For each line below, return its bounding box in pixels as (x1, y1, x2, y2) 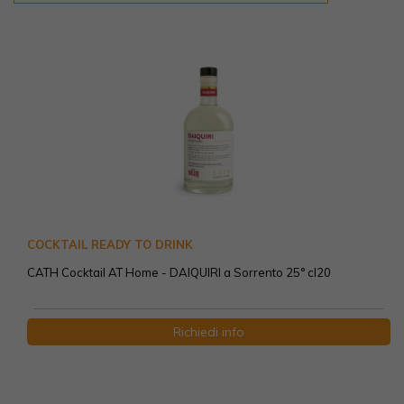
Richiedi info (173, 324, 244, 341)
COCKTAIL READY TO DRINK (27, 237, 193, 252)
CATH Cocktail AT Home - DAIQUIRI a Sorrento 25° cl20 (27, 265, 331, 280)
